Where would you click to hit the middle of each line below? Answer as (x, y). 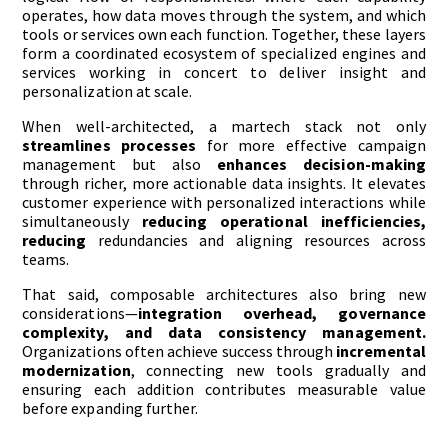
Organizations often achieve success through (179, 351)
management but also (120, 164)
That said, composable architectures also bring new (224, 294)
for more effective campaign (311, 145)
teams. (46, 259)
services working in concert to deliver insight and (224, 72)
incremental (381, 351)
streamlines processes (109, 145)
